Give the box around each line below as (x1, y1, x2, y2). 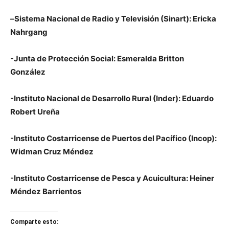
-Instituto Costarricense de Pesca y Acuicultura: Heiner (10, 173, 214, 183)
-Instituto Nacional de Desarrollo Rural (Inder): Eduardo (10, 94, 214, 103)
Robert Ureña (10, 107, 60, 117)
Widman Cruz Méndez (10, 147, 94, 156)
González (10, 67, 45, 77)
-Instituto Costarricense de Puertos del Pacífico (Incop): (10, 133, 217, 143)
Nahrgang (10, 27, 49, 37)
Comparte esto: (10, 218, 58, 225)
